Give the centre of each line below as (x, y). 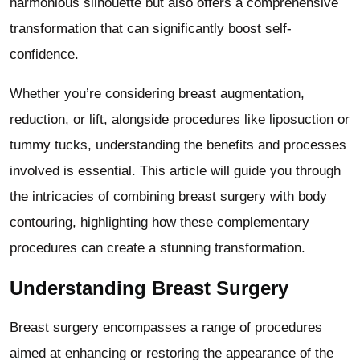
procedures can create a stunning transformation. (157, 248)
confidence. (44, 55)
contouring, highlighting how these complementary (160, 223)
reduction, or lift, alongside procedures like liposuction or (180, 120)
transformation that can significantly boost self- (151, 29)
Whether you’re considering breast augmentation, (157, 94)
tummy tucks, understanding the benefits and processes (178, 145)
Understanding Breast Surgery (149, 288)
